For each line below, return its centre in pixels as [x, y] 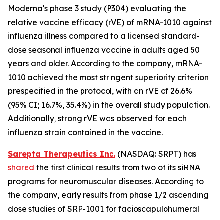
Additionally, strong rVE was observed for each [97, 118]
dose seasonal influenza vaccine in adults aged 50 [104, 50]
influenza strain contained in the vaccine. [85, 132]
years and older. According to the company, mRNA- [105, 63]
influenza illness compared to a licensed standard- [104, 36]
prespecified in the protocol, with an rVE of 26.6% [100, 91]
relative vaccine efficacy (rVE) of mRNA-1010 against [110, 22]
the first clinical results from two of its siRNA [117, 167]
